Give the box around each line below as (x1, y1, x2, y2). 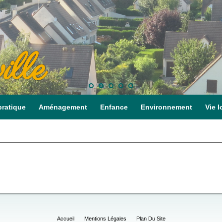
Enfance (100, 103, 128, 111)
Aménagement (39, 103, 87, 111)
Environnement (141, 103, 192, 111)
